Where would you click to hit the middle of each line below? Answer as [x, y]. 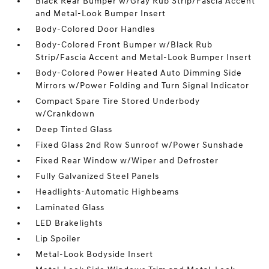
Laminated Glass [70, 207]
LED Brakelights [69, 223]
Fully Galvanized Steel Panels [98, 176]
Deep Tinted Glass [74, 129]
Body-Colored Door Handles [95, 29]
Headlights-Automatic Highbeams [107, 192]
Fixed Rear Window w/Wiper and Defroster [127, 161]
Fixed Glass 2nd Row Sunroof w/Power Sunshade [140, 145]
